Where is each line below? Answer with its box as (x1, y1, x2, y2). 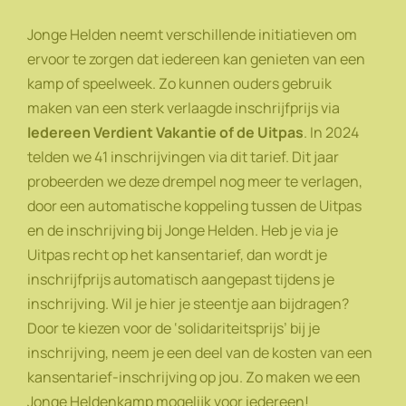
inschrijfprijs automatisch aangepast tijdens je (27, 269, 334, 290)
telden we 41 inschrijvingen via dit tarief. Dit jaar (27, 147, 339, 168)
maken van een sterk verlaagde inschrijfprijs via (27, 98, 340, 119)
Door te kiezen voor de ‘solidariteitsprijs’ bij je (27, 318, 320, 339)
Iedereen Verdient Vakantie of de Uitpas (27, 122, 304, 143)
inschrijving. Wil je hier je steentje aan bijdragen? (27, 294, 349, 314)
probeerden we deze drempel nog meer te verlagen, (27, 171, 362, 192)
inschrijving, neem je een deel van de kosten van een (27, 343, 372, 363)
